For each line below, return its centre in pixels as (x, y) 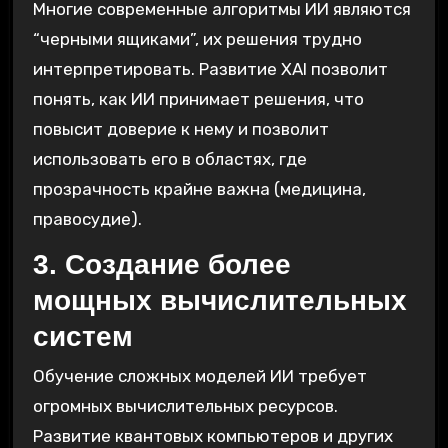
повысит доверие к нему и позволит (180, 128)
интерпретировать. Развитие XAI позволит (210, 68)
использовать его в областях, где (169, 158)
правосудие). (87, 218)
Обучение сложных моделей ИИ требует (199, 376)
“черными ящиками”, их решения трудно (197, 38)
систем (82, 336)
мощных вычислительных (219, 300)
